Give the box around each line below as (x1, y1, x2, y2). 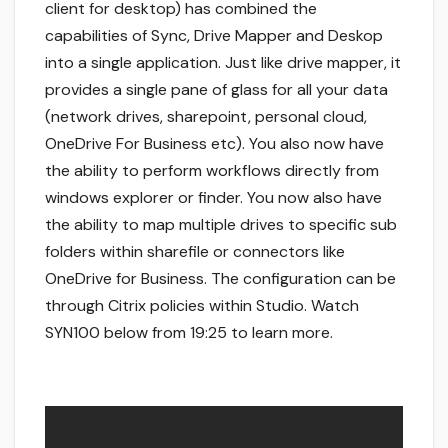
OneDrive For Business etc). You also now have (45, 133, 384, 155)
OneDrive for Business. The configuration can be (45, 268, 396, 290)
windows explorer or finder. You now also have (45, 187, 382, 209)
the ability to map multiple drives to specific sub (45, 214, 397, 236)
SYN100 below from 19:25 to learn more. (45, 322, 333, 344)
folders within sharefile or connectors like (45, 241, 345, 263)
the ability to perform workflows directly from (45, 160, 379, 182)
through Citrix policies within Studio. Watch (45, 295, 359, 317)
